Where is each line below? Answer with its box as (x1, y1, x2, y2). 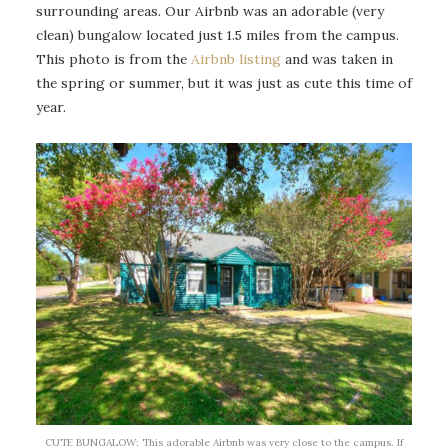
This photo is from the (36, 49, 191, 68)
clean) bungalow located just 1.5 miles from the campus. (36, 25, 399, 44)
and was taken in (285, 49, 393, 68)
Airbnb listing (191, 49, 285, 68)
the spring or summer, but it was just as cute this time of (36, 73, 412, 92)
